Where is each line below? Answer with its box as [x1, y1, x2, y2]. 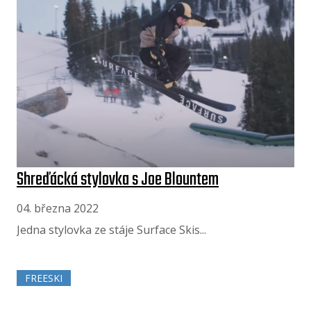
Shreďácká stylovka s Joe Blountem [17, 165, 219, 194]
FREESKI [25, 271, 62, 285]
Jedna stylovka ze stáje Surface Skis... [17, 221, 206, 237]
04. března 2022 [17, 200, 99, 216]
